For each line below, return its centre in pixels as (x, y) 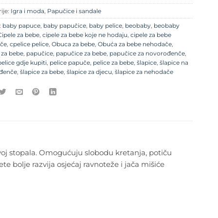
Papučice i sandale (74, 11)
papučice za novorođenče (147, 53)
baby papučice (65, 25)
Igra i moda (27, 11)
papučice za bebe (81, 53)
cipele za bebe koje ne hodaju (85, 35)
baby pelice (106, 25)
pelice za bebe (113, 62)
